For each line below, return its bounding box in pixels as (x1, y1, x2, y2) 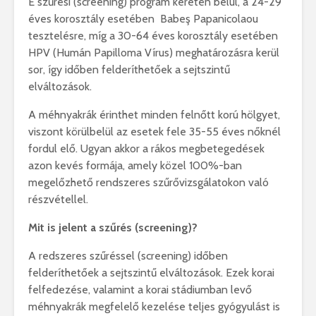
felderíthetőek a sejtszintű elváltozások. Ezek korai (28, 266, 274, 280)
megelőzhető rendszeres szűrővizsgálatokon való (28, 176, 269, 190)
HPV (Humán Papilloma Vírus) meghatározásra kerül (28, 46, 279, 60)
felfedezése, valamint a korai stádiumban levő (28, 283, 252, 297)
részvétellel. (28, 193, 88, 207)
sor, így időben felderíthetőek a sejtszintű (28, 63, 230, 77)
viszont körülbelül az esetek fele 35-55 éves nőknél (28, 125, 281, 139)
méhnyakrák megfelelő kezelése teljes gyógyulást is (28, 300, 280, 314)
